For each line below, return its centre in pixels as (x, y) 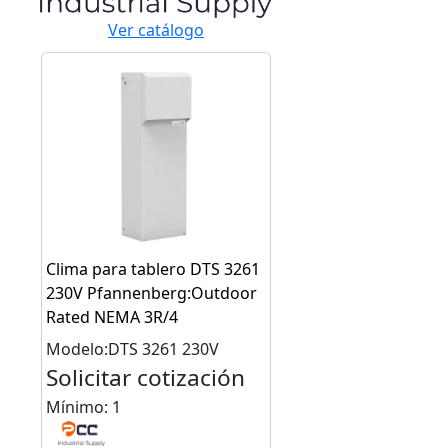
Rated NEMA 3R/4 (112, 317)
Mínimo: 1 (84, 407)
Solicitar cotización (146, 378)
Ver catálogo (156, 30)
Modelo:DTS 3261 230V (133, 349)
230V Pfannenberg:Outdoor (152, 293)
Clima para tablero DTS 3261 (153, 269)
